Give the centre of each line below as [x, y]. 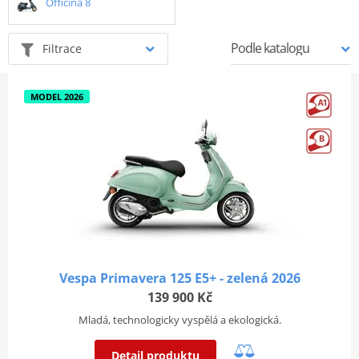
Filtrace [62, 48]
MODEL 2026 [56, 96]
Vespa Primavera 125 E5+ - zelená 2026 [179, 278]
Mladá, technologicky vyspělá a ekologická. [179, 319]
